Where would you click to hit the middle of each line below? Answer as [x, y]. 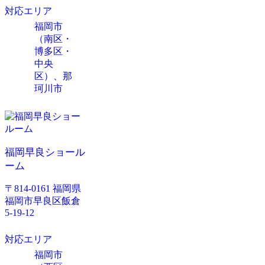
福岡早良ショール [45, 153]
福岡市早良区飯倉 [43, 201]
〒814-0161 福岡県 [43, 189]
